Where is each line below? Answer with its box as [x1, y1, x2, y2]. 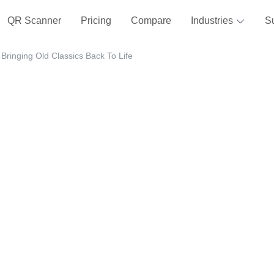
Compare [130, 15, 171, 26]
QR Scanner [7, 15, 61, 26]
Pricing [80, 15, 111, 26]
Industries [190, 15, 235, 26]
